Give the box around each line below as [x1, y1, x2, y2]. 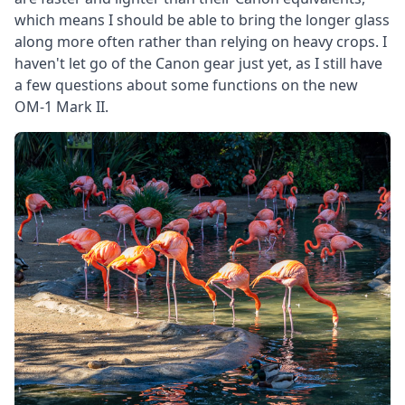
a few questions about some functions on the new [14, 75, 358, 95]
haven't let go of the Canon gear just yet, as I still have [14, 53, 382, 73]
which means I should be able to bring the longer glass [14, 10, 390, 30]
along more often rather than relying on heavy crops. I [14, 32, 387, 52]
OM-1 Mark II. [14, 97, 108, 117]
